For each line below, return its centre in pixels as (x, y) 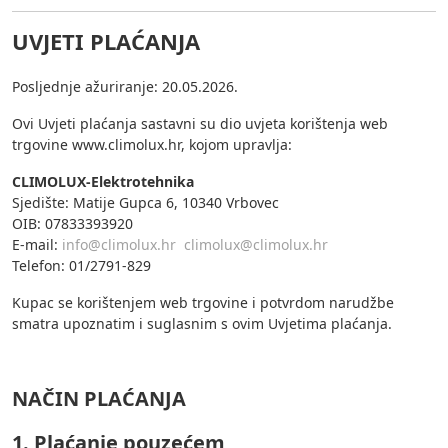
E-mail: (37, 244)
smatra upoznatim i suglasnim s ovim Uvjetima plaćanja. (202, 323)
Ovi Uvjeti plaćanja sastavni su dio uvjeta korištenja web (200, 123)
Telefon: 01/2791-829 (81, 265)
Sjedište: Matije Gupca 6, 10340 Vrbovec (145, 202)
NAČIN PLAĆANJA (99, 398)
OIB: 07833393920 (72, 223)
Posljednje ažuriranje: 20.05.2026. (125, 86)
